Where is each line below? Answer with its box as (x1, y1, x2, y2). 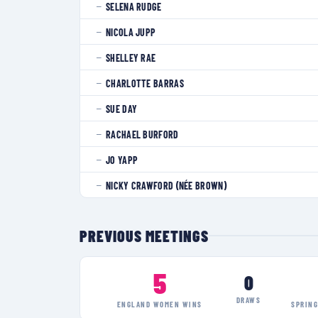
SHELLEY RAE (106, 52, 156, 64)
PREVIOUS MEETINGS (79, 226, 209, 245)
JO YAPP (106, 154, 138, 166)
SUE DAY (106, 103, 138, 115)
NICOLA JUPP (106, 26, 156, 38)
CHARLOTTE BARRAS (106, 77, 184, 89)
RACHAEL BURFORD (106, 128, 179, 141)
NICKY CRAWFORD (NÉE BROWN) (106, 180, 226, 192)
